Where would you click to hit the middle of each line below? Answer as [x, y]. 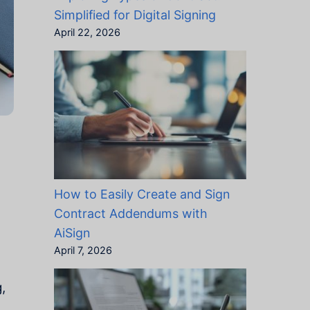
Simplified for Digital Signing [135, 15]
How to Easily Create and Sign [142, 194]
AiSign [72, 232]
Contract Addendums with [130, 213]
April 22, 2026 [87, 32]
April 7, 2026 [83, 250]
